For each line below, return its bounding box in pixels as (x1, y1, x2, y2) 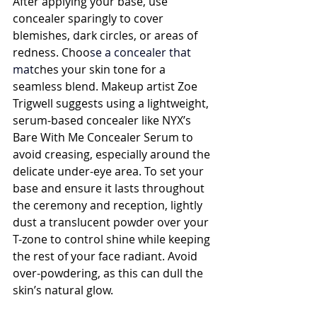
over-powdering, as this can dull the (13, 265, 206, 281)
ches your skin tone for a (34, 62, 168, 77)
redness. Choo (13, 45, 90, 60)
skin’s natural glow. (13, 282, 113, 298)
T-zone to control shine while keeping (13, 231, 213, 247)
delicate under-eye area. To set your (13, 163, 207, 179)
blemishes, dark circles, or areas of (13, 28, 200, 43)
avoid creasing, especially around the (13, 146, 213, 162)
